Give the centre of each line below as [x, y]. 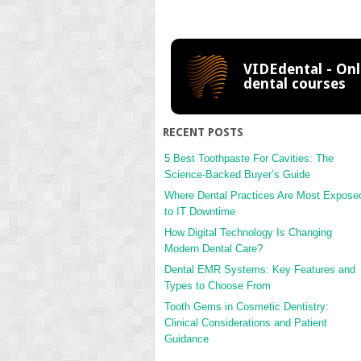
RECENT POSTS [203, 132]
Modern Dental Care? [214, 248]
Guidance [187, 338]
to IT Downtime [200, 211]
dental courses [295, 83]
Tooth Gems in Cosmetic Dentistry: [247, 306]
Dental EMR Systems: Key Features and [260, 269]
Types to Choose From [219, 285]
